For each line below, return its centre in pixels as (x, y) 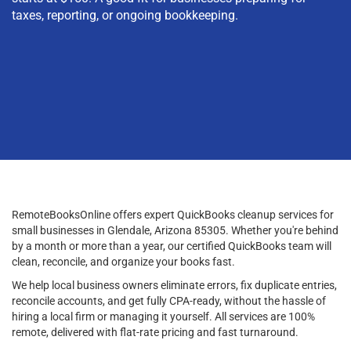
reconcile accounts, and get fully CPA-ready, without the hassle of (169, 300)
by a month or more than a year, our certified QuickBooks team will (172, 246)
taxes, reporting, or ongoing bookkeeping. (125, 15)
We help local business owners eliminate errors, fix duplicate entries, (174, 285)
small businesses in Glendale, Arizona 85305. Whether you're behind (175, 230)
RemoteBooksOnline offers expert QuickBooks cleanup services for (173, 214)
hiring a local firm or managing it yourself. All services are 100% (163, 316)
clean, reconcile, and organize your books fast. (123, 261)
